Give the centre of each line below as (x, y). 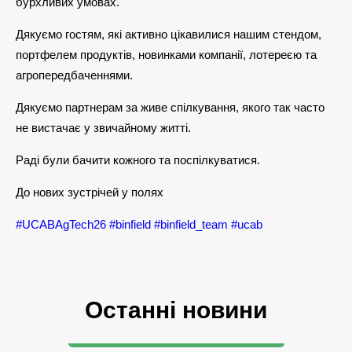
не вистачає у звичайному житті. (103, 128)
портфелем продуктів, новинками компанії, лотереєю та (166, 55)
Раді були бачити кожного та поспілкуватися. (138, 160)
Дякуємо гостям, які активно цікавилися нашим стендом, (169, 34)
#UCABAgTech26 (61, 224)
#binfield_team (191, 224)
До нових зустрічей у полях (90, 192)
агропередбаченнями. (74, 75)
